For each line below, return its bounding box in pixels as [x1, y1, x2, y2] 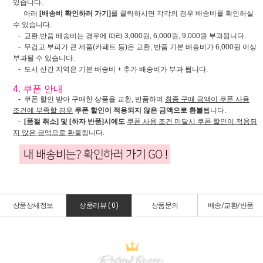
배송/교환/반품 [207, 201, 254, 210]
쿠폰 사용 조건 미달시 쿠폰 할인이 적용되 [127, 117, 257, 126]
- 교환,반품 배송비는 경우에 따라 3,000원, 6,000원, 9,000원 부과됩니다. [13, 31, 246, 40]
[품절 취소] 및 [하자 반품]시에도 [24, 117, 125, 126]
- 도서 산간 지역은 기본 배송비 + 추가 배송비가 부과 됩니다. [13, 65, 208, 73]
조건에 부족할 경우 [13, 106, 73, 114]
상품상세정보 [12, 201, 53, 210]
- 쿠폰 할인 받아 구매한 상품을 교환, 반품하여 [13, 95, 165, 103]
